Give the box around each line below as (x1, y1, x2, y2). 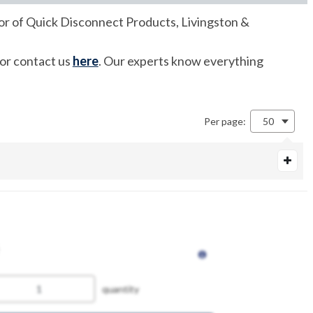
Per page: (204, 115, 250, 127)
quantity (102, 283, 140, 295)
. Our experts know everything (98, 53, 263, 68)
